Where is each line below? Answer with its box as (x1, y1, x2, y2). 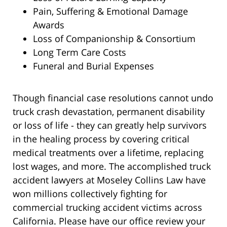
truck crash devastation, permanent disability (13, 105, 205, 118)
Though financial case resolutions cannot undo (13, 92, 213, 104)
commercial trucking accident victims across (13, 201, 202, 214)
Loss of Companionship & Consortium (33, 32, 196, 45)
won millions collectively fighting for (13, 187, 167, 200)
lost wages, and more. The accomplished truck (13, 160, 211, 173)
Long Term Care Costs (33, 46, 126, 59)
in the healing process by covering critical (13, 133, 190, 145)
